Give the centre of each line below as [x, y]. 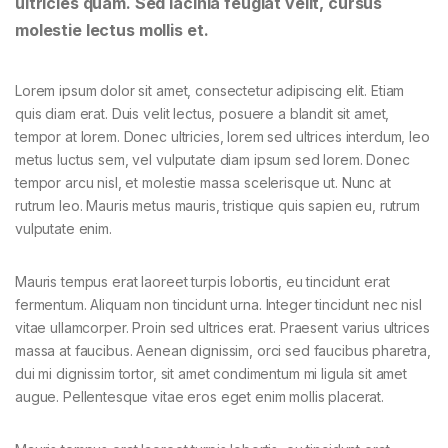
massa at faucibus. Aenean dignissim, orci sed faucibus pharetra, [223, 350]
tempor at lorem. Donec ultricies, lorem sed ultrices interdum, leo [222, 136]
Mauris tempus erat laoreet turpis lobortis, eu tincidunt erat [202, 281]
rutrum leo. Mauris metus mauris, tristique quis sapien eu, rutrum [217, 205]
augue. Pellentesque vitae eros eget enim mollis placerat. [200, 396]
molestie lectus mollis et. [112, 30]
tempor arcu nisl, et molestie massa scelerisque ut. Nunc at [203, 182]
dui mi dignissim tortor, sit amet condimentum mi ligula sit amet [211, 373]
